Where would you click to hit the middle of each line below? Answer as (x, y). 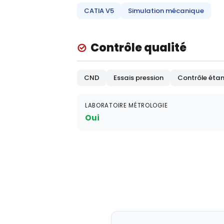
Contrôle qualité (138, 47)
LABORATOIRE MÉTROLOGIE (126, 105)
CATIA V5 (99, 11)
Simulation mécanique (166, 11)
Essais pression (138, 78)
